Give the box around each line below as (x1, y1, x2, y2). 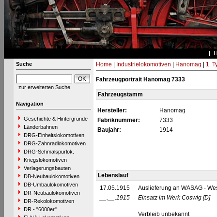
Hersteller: (97, 107, 127, 114)
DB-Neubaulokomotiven (23, 173, 79, 179)
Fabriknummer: (97, 117, 140, 124)
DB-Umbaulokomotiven (23, 182, 78, 187)
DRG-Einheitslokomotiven (23, 132, 84, 138)
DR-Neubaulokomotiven (23, 190, 80, 196)
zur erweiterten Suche (18, 84, 70, 90)
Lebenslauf (97, 172, 128, 179)
